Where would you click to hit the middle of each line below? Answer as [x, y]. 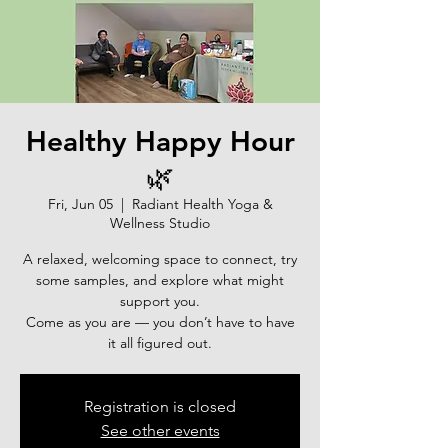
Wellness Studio [160, 222]
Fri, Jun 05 [80, 203]
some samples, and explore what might [160, 279]
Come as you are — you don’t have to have [160, 321]
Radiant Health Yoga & [202, 203]
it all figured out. [160, 342]
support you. [160, 300]
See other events [160, 430]
